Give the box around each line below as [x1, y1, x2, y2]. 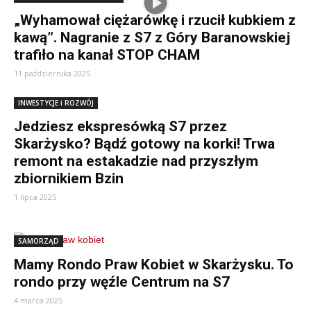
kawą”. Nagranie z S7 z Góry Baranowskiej [14, 29, 290, 46]
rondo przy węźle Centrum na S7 [14, 274, 230, 290]
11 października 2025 [14, 68, 90, 78]
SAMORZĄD [18, 236, 59, 246]
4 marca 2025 [14, 295, 62, 305]
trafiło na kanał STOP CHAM [14, 47, 200, 63]
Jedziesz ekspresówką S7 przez [14, 118, 227, 135]
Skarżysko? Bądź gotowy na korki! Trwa [14, 135, 275, 152]
